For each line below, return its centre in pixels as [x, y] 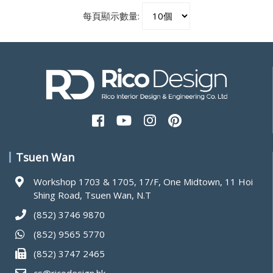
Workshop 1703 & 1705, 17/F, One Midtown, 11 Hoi [143, 182]
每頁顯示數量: [112, 16]
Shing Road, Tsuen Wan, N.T [92, 195]
